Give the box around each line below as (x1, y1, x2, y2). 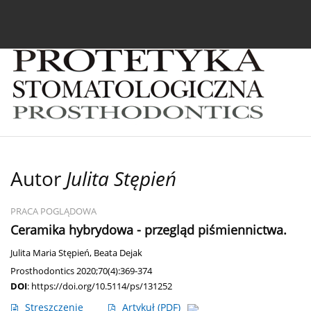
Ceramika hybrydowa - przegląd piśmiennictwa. (10, 221, 287, 239)
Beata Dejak (94, 247, 142, 260)
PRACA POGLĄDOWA (10, 205, 96, 218)
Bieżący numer (31, 12, 100, 26)
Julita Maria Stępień (10, 247, 90, 260)
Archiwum (128, 12, 175, 26)
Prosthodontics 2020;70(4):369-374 (10, 264, 152, 278)
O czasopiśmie (203, 12, 270, 26)
